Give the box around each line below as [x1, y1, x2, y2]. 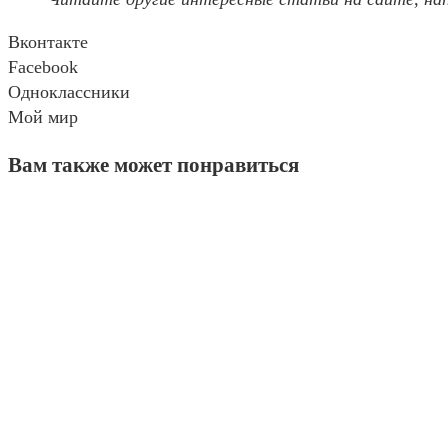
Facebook [8, 56, 78, 77]
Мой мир [8, 106, 78, 127]
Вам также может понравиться [8, 152, 299, 177]
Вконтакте [8, 31, 88, 52]
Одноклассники [8, 81, 130, 102]
